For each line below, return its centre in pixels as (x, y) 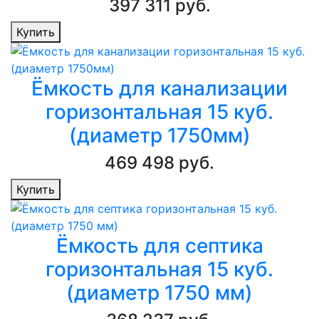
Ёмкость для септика (159, 246)
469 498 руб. (159, 163)
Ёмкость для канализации (159, 89)
